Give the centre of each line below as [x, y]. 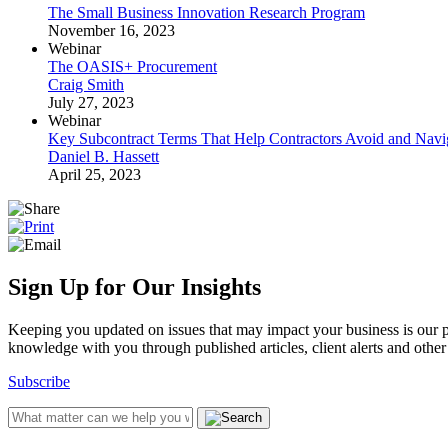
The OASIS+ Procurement [132, 66]
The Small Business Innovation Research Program [206, 12]
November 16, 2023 [111, 30]
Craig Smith [86, 84]
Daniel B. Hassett [103, 156]
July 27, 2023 [91, 102]
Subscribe [39, 381]
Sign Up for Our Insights [134, 286]
